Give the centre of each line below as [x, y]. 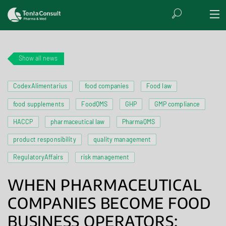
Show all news [38, 58]
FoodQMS [95, 104]
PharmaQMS [138, 121]
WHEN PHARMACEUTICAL [105, 185]
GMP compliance [177, 104]
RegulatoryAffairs [38, 157]
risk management [105, 157]
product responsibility [44, 139]
